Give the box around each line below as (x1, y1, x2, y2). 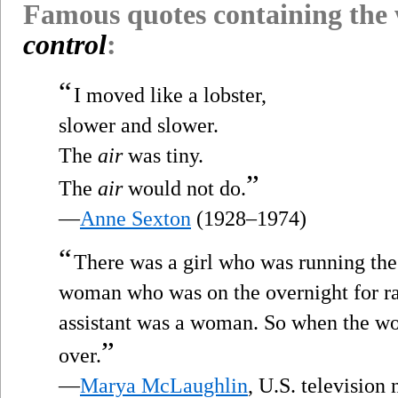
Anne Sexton (80, 206, 191, 230)
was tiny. (123, 143, 203, 167)
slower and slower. (59, 113, 219, 137)
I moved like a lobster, (74, 83, 267, 107)
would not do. (123, 176, 246, 200)
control (23, 28, 107, 60)
